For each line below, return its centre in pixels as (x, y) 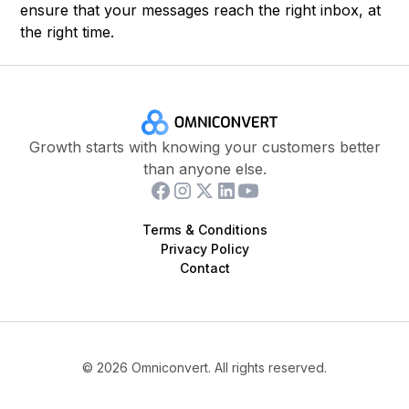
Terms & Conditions (204, 230)
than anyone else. (204, 169)
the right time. (68, 32)
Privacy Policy (204, 249)
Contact (204, 268)
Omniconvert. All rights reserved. (227, 368)
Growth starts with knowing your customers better (204, 147)
